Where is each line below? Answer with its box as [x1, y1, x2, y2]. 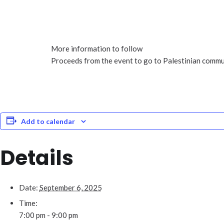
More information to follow [51, 44, 142, 53]
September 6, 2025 [39, 182, 102, 192]
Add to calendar [21, 117, 75, 125]
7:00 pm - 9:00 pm [18, 210, 78, 219]
